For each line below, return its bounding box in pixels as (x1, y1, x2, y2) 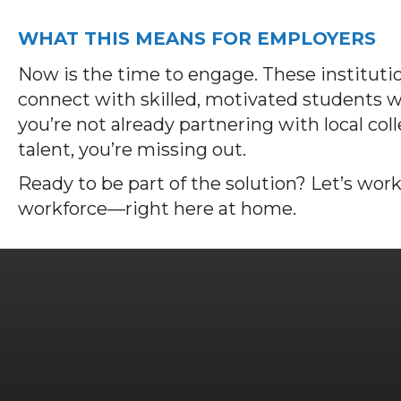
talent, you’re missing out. (18, 138, 251, 160)
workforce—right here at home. (18, 197, 301, 219)
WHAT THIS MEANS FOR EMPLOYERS (18, 27, 376, 49)
